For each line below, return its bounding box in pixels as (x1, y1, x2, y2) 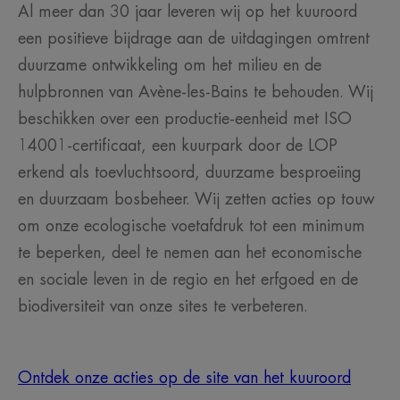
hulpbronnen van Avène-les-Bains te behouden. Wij (18, 84, 373, 101)
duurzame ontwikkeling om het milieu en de (18, 57, 321, 74)
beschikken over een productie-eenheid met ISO (18, 111, 352, 128)
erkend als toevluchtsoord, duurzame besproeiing (18, 164, 362, 181)
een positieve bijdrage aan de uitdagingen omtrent (18, 30, 370, 47)
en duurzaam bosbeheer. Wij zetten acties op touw (18, 191, 375, 208)
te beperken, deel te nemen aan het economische (18, 245, 362, 262)
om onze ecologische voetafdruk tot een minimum (18, 218, 365, 235)
